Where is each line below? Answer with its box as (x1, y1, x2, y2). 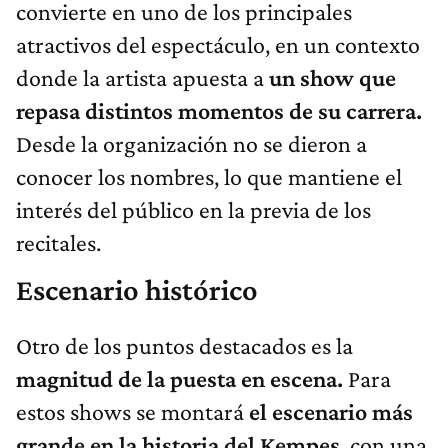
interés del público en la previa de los (16, 195, 371, 223)
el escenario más (249, 397, 413, 425)
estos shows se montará (16, 397, 249, 425)
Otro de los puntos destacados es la (16, 331, 353, 359)
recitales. (16, 228, 101, 256)
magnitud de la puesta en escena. (16, 364, 343, 392)
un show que (269, 63, 396, 91)
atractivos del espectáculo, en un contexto (16, 30, 420, 58)
